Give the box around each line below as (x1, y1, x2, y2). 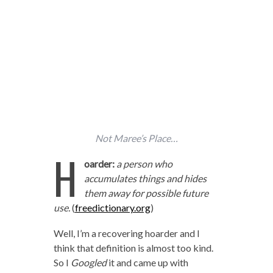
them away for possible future (83, 187, 208, 199)
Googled (70, 257, 107, 269)
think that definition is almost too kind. (53, 242, 213, 254)
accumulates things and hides (83, 172, 207, 185)
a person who (116, 158, 172, 170)
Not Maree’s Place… (95, 132, 178, 144)
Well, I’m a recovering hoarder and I (53, 227, 200, 239)
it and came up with (106, 257, 188, 269)
